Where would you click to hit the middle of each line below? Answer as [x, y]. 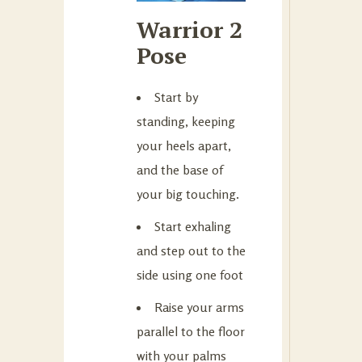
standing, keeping [186, 121]
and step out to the [191, 250]
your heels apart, [184, 145]
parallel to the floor [191, 331]
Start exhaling [193, 226]
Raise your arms [199, 307]
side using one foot [190, 274]
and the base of [180, 169]
